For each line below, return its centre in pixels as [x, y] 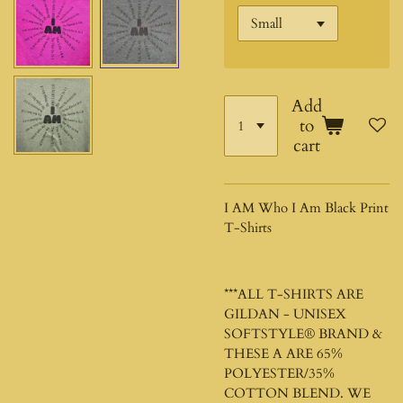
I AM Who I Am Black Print [306, 207]
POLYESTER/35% [279, 373]
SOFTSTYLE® [269, 333]
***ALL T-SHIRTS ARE [294, 294]
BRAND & [349, 333]
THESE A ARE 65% [283, 353]
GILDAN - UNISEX [285, 313]
